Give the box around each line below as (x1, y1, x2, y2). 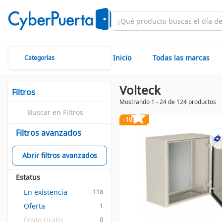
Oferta (24, 201, 45, 211)
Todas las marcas (153, 53, 210, 62)
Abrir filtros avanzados (22, 151, 97, 160)
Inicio (113, 53, 131, 62)
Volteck (119, 82, 161, 98)
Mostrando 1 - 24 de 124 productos (119, 98, 216, 106)
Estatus (16, 172, 40, 182)
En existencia (24, 187, 67, 197)
